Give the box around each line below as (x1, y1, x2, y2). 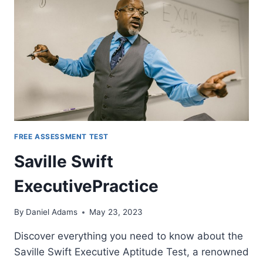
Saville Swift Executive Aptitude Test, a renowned (14, 246, 249, 258)
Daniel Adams (26, 207, 78, 217)
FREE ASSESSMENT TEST (14, 131, 109, 141)
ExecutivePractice (14, 176, 159, 196)
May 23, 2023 (89, 207, 143, 217)
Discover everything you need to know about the (14, 230, 243, 242)
